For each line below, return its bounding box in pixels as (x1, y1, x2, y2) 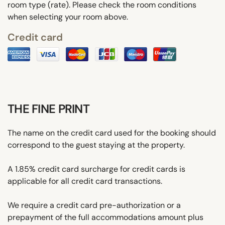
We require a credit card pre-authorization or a (8, 199, 181, 210)
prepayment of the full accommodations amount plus (8, 211, 203, 222)
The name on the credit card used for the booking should (8, 127, 216, 138)
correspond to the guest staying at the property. (8, 139, 185, 150)
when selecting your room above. (8, 11, 128, 22)
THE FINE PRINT (8, 100, 89, 117)
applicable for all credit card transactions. (8, 175, 162, 186)
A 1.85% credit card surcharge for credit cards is (8, 163, 185, 174)
